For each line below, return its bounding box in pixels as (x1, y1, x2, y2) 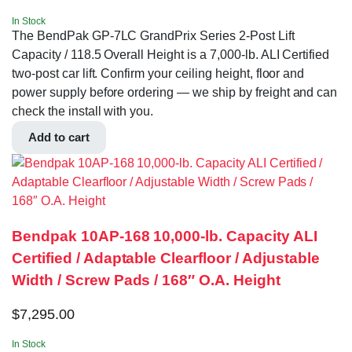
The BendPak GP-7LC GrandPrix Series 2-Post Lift (12, 29, 295, 43)
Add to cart (28, 130, 90, 145)
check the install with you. (12, 104, 154, 119)
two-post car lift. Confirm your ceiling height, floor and (12, 67, 305, 81)
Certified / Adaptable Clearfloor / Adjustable (12, 249, 320, 266)
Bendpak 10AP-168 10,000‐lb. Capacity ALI (12, 227, 317, 244)
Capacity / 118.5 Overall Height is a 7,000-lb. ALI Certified (12, 48, 330, 62)
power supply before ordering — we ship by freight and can (12, 86, 338, 100)
